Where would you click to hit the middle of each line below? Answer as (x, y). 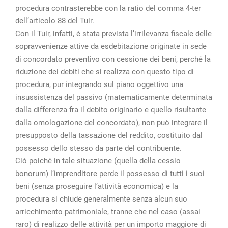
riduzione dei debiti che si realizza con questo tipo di (105, 72)
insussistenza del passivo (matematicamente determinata (114, 97)
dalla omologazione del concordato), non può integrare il (111, 122)
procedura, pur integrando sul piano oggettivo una (99, 84)
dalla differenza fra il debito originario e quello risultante (111, 110)
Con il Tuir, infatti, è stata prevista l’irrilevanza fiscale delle (113, 33)
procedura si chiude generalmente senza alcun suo (101, 199)
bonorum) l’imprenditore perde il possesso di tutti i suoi (110, 173)
